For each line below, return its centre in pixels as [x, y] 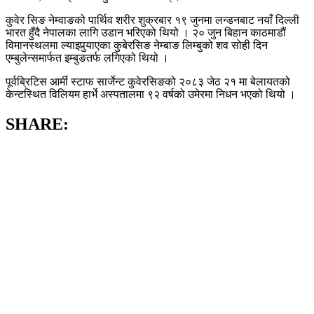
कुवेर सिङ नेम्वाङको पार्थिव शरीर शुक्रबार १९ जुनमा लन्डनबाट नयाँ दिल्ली [152, 20]
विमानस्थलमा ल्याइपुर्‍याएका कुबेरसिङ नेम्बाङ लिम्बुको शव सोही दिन [137, 46]
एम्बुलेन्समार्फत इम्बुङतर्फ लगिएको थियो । [87, 58]
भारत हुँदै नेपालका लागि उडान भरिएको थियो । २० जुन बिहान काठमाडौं [146, 33]
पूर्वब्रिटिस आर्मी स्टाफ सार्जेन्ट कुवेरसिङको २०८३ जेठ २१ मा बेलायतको [148, 82]
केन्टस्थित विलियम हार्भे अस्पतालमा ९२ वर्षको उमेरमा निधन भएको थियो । [151, 95]
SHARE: [37, 124]
